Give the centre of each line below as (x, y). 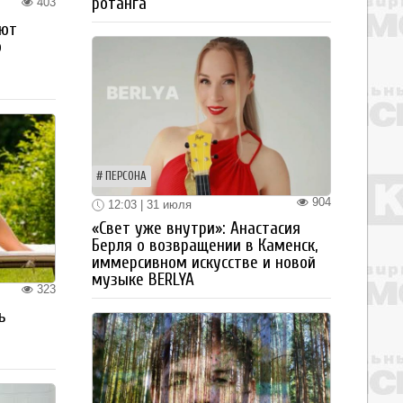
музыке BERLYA (143, 280)
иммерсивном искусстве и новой (204, 263)
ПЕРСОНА (126, 176)
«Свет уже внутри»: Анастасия (196, 229)
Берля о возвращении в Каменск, (205, 246)
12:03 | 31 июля (148, 204)
